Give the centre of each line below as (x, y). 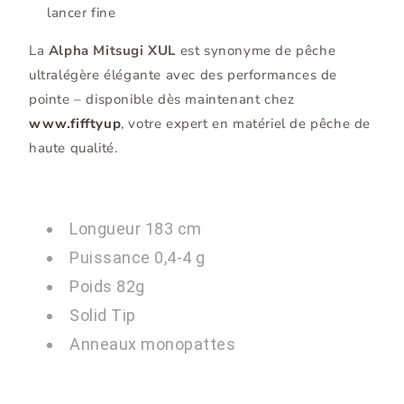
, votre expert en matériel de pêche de (246, 124)
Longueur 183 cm (136, 229)
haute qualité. (73, 148)
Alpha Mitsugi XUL (112, 51)
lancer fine (82, 13)
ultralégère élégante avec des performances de (184, 75)
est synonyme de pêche (256, 51)
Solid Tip (103, 316)
